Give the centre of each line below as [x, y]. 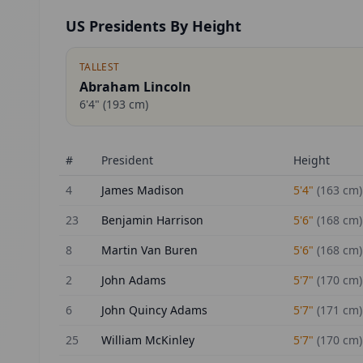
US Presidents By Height [154, 26]
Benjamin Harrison [152, 220]
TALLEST [100, 67]
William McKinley [148, 340]
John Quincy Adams [154, 310]
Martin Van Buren [149, 250]
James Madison [143, 190]
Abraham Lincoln [135, 87]
